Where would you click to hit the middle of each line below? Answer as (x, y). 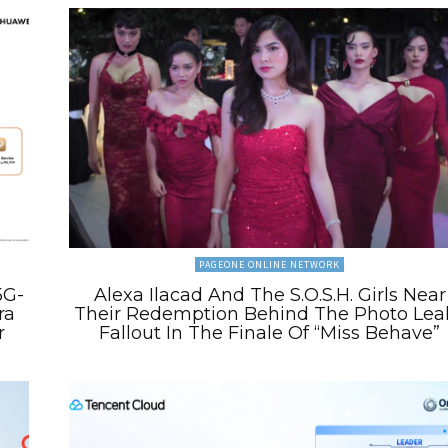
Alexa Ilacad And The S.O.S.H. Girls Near (269, 295)
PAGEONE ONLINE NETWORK (269, 265)
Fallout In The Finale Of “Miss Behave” (269, 333)
